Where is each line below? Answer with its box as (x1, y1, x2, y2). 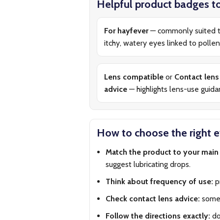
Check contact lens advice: (106, 194, 200, 203)
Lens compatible (104, 72, 164, 82)
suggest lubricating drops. (106, 160, 191, 169)
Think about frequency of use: (106, 177, 213, 186)
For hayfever (104, 26, 148, 35)
